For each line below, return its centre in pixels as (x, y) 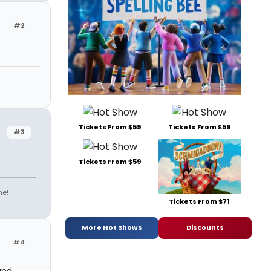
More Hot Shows (112, 228)
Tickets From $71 (199, 201)
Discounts (205, 228)
